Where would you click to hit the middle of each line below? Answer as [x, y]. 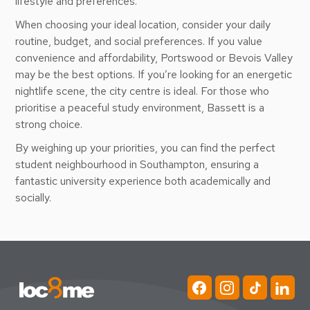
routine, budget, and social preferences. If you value [139, 41]
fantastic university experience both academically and [143, 181]
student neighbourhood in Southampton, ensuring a [137, 164]
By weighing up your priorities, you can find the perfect [146, 148]
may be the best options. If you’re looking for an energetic [154, 74]
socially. [34, 198]
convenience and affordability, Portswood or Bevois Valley [154, 58]
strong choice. [49, 124]
